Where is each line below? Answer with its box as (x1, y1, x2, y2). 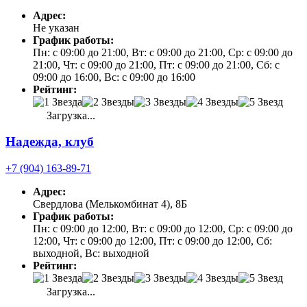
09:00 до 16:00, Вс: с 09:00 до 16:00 (33, 71, 195, 83)
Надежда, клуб (5, 134, 94, 149)
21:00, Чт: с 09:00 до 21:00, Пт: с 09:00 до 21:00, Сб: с (33, 58, 280, 71)
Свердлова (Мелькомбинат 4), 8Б (33, 198, 187, 210)
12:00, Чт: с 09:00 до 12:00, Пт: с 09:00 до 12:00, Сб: (33, 235, 272, 247)
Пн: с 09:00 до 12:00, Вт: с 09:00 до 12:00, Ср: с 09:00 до (33, 223, 293, 235)
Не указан (33, 21, 79, 34)
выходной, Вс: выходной (33, 247, 149, 260)
